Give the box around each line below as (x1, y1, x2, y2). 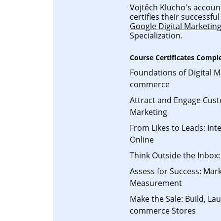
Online (130, 134, 154, 145)
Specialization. (130, 30, 183, 41)
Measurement (130, 178, 182, 188)
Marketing (130, 107, 167, 117)
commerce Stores (130, 205, 196, 216)
